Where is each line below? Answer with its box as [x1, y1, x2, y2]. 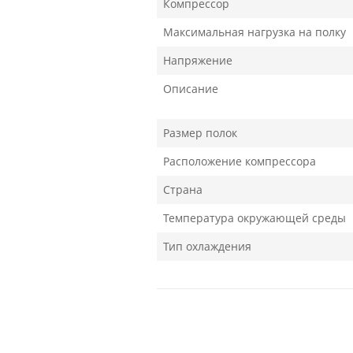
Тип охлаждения [163, 239, 251, 254]
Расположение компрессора [163, 154, 316, 169]
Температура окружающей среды [163, 210, 346, 225]
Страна [163, 182, 203, 197]
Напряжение [163, 53, 232, 68]
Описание [163, 81, 218, 96]
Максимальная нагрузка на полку [163, 24, 346, 39]
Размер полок [163, 125, 237, 140]
